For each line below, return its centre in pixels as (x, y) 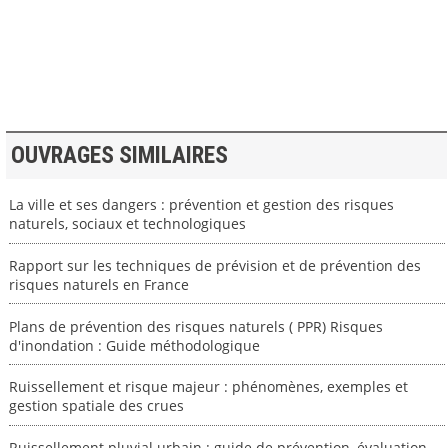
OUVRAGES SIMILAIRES (119, 156)
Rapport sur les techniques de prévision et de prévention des (214, 265)
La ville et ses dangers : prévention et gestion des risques (201, 205)
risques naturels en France (98, 284)
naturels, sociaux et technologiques (127, 224)
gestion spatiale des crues (96, 406)
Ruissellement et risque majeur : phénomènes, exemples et (208, 387)
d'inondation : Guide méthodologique (134, 345)
